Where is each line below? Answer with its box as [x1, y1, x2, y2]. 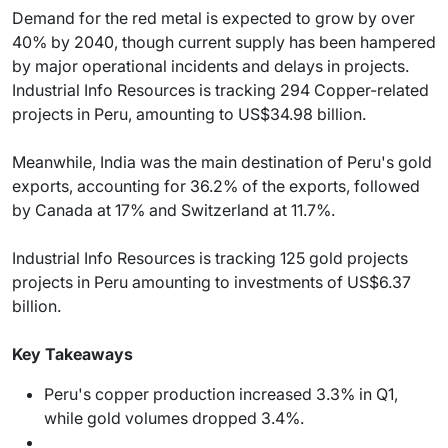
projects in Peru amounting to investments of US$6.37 [12, 271, 411, 292]
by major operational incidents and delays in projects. [12, 55, 409, 76]
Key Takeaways [12, 343, 133, 364]
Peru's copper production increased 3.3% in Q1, [44, 383, 398, 404]
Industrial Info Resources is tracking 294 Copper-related [12, 79, 429, 100]
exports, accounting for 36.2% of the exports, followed [12, 175, 420, 196]
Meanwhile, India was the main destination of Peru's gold [12, 151, 432, 172]
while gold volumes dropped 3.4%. [44, 407, 304, 428]
